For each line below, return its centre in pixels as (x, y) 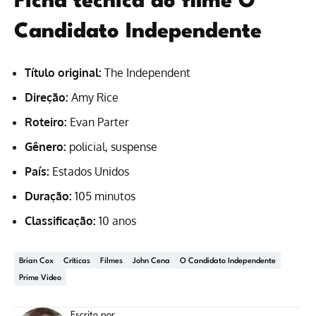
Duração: (48, 196)
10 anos (116, 221)
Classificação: (60, 221)
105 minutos (104, 196)
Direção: (47, 98)
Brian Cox (36, 261)
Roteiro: (46, 122)
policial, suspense (112, 147)
